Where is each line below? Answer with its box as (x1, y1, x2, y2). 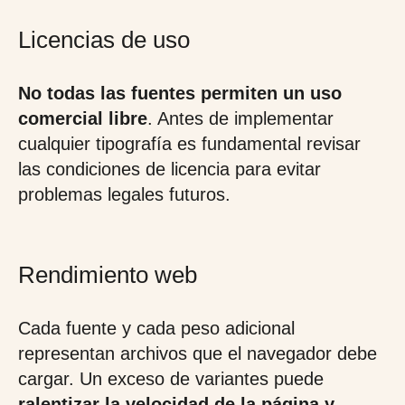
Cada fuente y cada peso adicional (18, 318, 295, 338)
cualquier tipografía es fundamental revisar (18, 134, 361, 154)
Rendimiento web (18, 261, 197, 288)
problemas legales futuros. (18, 184, 231, 204)
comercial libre (18, 108, 147, 128)
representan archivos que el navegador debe (18, 344, 377, 363)
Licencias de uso (18, 26, 190, 53)
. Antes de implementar (147, 108, 334, 128)
